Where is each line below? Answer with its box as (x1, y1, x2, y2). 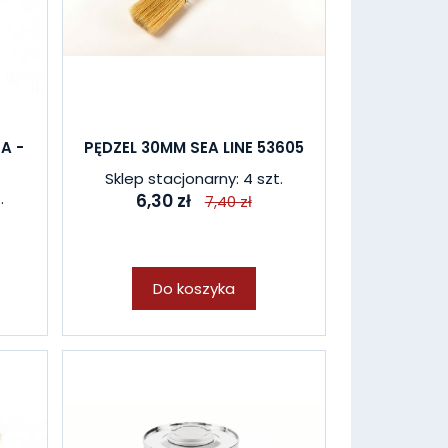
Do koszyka (152, 278, 235, 299)
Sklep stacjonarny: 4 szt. (104, 168, 283, 189)
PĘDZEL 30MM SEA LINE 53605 (83, 137, 304, 158)
